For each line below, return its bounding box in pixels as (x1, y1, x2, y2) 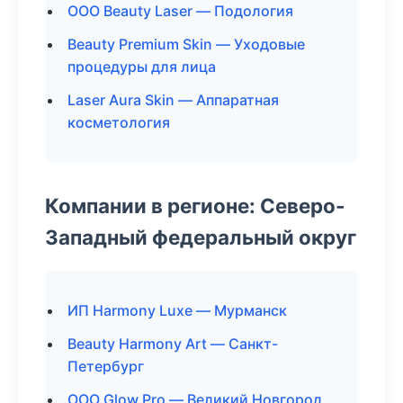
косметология (67, 113, 170, 131)
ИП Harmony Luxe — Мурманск (67, 301, 287, 319)
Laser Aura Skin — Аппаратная (67, 91, 279, 109)
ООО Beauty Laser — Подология (67, 2, 293, 20)
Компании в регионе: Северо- (45, 193, 345, 218)
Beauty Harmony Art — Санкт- (67, 335, 278, 353)
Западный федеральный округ (45, 225, 356, 249)
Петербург (67, 357, 144, 375)
